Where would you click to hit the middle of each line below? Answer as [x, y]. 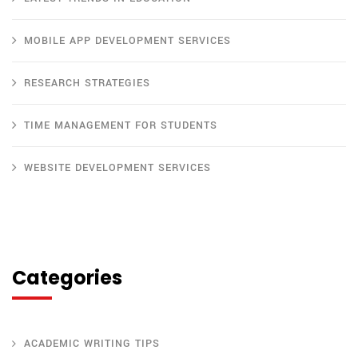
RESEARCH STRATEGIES [87, 84]
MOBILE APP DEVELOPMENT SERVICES [127, 41]
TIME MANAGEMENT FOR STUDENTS [121, 126]
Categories [67, 278]
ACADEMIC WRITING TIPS [92, 344]
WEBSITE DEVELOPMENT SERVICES [117, 168]
